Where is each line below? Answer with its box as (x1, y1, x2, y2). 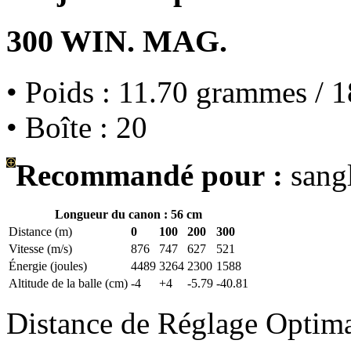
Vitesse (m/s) (9, 241, 72, 255)
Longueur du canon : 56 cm (55, 207, 202, 221)
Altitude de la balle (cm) (9, 276, 128, 290)
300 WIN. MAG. (6, 23, 227, 59)
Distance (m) (9, 224, 72, 238)
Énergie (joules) (9, 259, 87, 273)
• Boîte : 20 (6, 110, 147, 144)
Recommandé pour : (16, 157, 283, 192)
